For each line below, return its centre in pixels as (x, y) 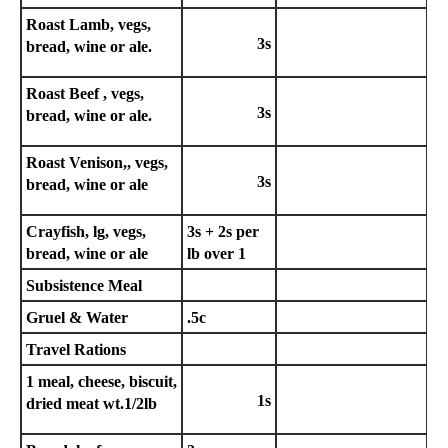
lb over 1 (216, 253)
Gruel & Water (77, 317)
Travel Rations (76, 349)
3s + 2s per (223, 231)
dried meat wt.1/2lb (91, 403)
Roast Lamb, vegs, (88, 24)
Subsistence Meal (84, 285)
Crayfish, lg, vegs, (86, 231)
